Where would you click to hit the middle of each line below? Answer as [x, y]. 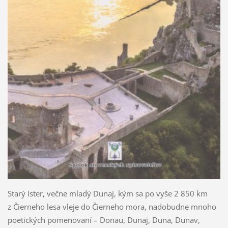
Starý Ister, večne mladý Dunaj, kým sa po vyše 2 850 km [107, 193]
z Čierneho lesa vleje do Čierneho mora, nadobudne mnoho [112, 206]
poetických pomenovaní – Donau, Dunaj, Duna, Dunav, [104, 220]
